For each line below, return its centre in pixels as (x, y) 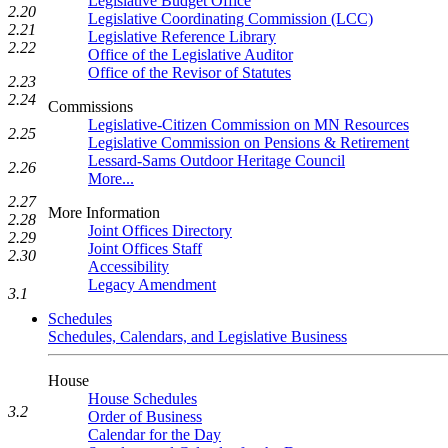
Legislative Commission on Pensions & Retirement (248, 142)
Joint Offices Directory (160, 230)
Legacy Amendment (152, 284)
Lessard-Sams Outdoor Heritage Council (216, 160)
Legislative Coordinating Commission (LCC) (230, 18)
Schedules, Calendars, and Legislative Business (197, 336)
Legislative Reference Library (182, 36)
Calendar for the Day (154, 434)
